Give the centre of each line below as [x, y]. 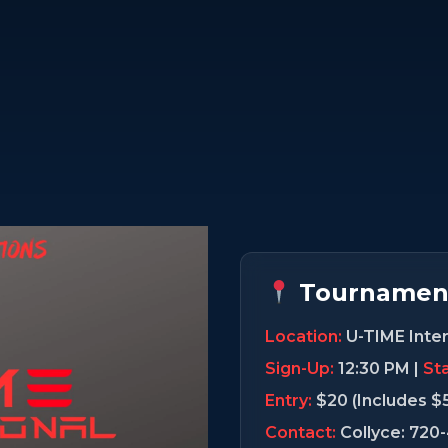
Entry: [288, 401]
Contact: [300, 433]
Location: [303, 337]
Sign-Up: [299, 369]
